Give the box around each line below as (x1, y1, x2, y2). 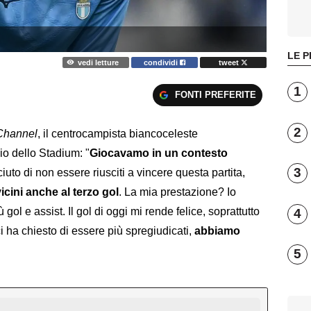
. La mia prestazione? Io (119, 186, 236, 199)
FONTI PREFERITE (174, 89, 256, 100)
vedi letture (77, 58, 119, 67)
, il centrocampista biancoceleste (37, 128, 198, 140)
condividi (144, 58, 180, 67)
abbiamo (194, 225, 240, 237)
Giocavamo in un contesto (90, 147, 228, 160)
